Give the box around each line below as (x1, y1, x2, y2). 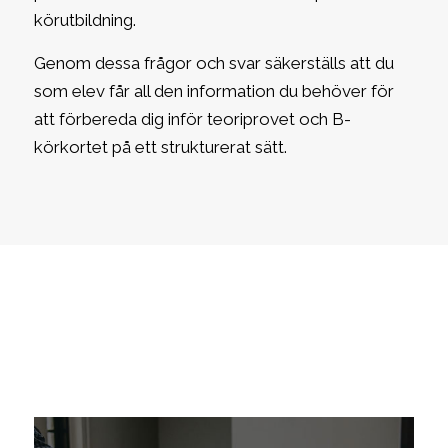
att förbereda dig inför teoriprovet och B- (33, 108, 351, 129)
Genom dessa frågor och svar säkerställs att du (33, 52, 394, 73)
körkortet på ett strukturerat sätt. (33, 136, 287, 157)
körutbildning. (33, 10, 136, 31)
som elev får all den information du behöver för (33, 80, 394, 101)
